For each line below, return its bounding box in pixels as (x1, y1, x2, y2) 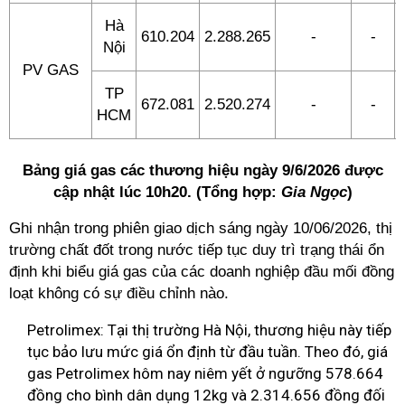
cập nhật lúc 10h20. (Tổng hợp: (52, 184, 281, 201)
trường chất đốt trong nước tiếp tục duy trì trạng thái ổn (9, 241, 384, 259)
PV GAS (23, 61, 79, 79)
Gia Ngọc (280, 184, 347, 201)
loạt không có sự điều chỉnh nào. (9, 285, 229, 302)
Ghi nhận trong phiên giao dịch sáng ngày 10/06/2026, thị (9, 220, 392, 237)
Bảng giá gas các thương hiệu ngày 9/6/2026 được (22, 162, 383, 179)
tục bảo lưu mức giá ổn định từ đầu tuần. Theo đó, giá (27, 343, 388, 361)
